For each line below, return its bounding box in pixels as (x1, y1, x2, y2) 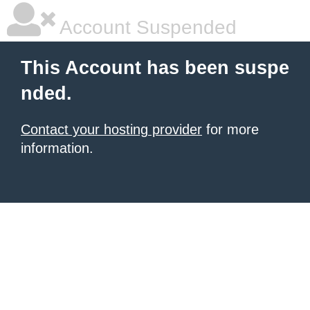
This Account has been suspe (21, 57, 289, 78)
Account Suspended (55, 17, 237, 38)
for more (202, 122, 259, 137)
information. (21, 140, 93, 156)
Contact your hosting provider (21, 122, 202, 137)
